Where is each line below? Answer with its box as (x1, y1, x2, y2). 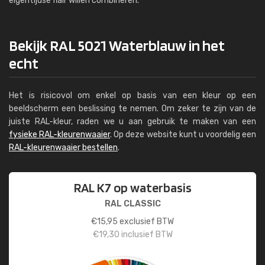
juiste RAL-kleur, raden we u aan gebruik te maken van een (9, 117, 256, 127)
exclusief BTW (118, 216, 174, 227)
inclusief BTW (119, 230, 173, 240)
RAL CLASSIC (104, 199, 161, 209)
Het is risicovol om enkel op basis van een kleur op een (9, 91, 256, 101)
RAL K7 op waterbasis (73, 180, 192, 195)
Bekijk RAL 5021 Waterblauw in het (9, 36, 225, 54)
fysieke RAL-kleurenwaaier (9, 130, 111, 140)
